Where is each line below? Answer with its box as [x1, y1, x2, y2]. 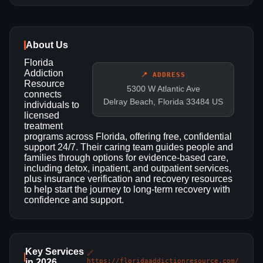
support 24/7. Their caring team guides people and [24, 142, 233, 153]
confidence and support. [24, 195, 124, 205]
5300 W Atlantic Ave [126, 84, 200, 94]
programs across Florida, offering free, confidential [24, 131, 232, 142]
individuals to [24, 100, 79, 110]
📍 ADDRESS [140, 71, 186, 79]
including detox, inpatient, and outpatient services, [24, 163, 231, 174]
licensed [24, 110, 59, 121]
